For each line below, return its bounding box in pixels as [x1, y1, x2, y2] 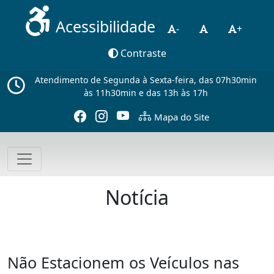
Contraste [117, 46, 166, 61]
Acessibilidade [51, 16, 160, 37]
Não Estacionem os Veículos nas [7, 251, 239, 273]
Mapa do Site [154, 110, 209, 123]
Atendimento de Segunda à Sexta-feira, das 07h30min [34, 73, 257, 86]
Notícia [105, 183, 169, 210]
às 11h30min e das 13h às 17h [83, 86, 208, 98]
